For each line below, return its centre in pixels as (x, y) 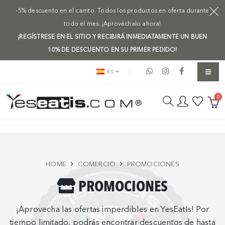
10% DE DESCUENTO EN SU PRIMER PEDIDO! (113, 50)
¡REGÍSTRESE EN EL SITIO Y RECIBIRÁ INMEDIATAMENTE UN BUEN (113, 37)
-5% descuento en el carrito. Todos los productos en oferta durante (113, 11)
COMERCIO (97, 164)
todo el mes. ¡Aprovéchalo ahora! (113, 24)
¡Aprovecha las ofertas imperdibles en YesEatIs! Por (113, 209)
